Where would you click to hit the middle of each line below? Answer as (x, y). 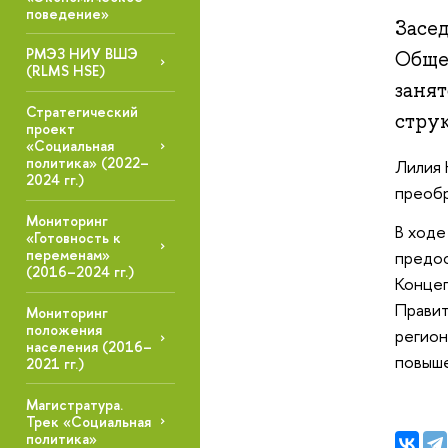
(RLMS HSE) (65, 71)
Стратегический (81, 112)
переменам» (67, 255)
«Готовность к (73, 238)
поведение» (67, 13)
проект (50, 129)
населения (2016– (88, 347)
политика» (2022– (87, 163)
